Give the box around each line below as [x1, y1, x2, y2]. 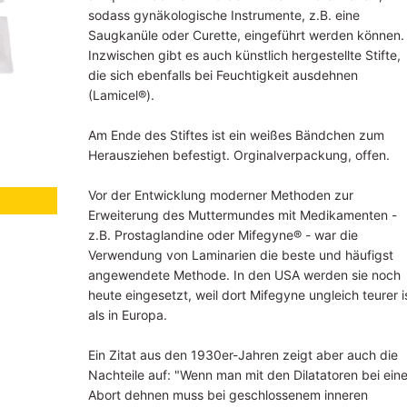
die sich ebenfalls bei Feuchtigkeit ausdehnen [87, 66, 358, 83]
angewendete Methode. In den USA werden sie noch [87, 266, 401, 283]
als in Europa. [87, 306, 167, 323]
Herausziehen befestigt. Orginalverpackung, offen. [87, 146, 390, 163]
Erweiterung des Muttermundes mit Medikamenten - [87, 206, 397, 223]
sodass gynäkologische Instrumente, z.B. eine [87, 6, 360, 23]
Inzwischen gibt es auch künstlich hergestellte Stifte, [87, 46, 401, 63]
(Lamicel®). [87, 86, 154, 103]
